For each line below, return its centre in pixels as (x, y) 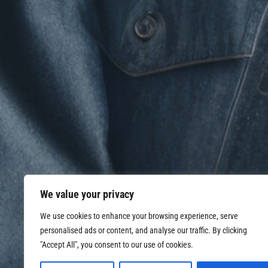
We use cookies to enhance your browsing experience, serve (139, 216)
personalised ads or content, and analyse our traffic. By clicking (144, 230)
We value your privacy (87, 194)
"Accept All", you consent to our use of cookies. (117, 245)
